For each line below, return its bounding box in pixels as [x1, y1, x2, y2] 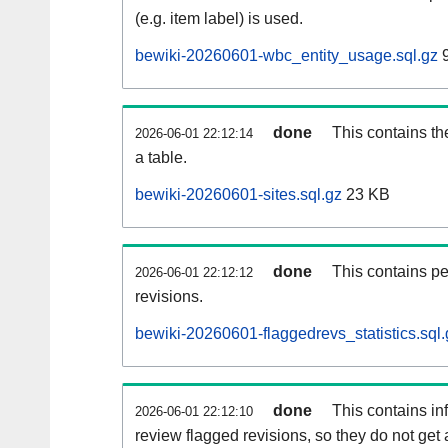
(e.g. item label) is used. [135, 10, 303, 28]
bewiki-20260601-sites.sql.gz [135, 186, 342, 204]
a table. [135, 149, 187, 167]
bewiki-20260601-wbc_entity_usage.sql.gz [135, 47, 438, 65]
